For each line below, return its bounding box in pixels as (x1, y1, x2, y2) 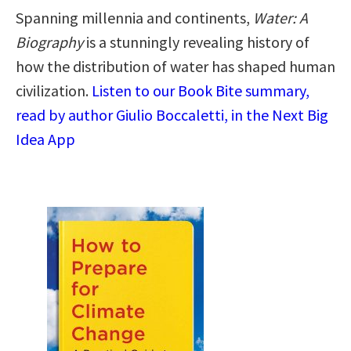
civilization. (16, 80, 92, 100)
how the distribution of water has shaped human (16, 56, 335, 76)
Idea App (16, 128, 75, 149)
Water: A (253, 7, 308, 27)
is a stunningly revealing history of (83, 31, 309, 52)
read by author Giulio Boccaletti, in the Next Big (16, 104, 328, 125)
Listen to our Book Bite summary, (92, 80, 309, 100)
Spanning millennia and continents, (16, 7, 253, 27)
